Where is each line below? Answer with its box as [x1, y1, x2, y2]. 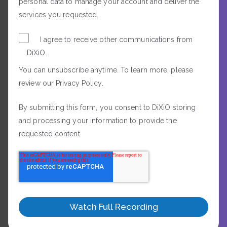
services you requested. [19, 11, 99, 19]
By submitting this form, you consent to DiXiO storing [19, 103, 196, 111]
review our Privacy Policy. [19, 79, 103, 87]
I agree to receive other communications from [40, 35, 193, 44]
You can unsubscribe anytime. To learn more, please [19, 65, 194, 74]
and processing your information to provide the [19, 116, 177, 125]
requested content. [19, 129, 82, 138]
